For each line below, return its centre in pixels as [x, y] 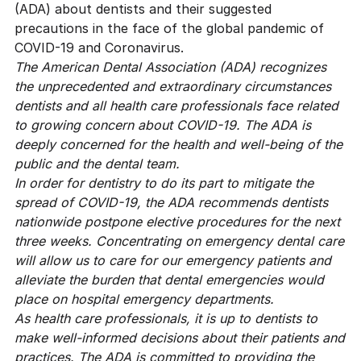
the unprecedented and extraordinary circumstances [172, 86]
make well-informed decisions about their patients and [179, 337]
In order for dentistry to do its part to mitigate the [164, 183]
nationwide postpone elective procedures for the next [177, 221]
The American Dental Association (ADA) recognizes [170, 66]
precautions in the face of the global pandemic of [169, 28]
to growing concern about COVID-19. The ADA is [162, 124]
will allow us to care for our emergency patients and [172, 260]
